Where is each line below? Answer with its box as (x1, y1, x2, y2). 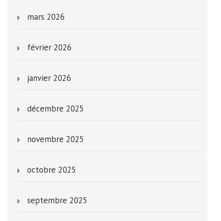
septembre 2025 (27, 195, 87, 206)
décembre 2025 (27, 103, 84, 114)
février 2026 (27, 42, 72, 53)
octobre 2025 (27, 164, 76, 176)
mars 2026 (27, 11, 65, 23)
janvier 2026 (27, 73, 71, 84)
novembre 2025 (27, 134, 84, 145)
